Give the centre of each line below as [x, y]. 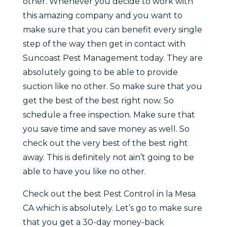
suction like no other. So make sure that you [112, 87]
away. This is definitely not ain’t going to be [108, 158]
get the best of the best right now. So [98, 101]
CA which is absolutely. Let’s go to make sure [112, 208]
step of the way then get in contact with [104, 44]
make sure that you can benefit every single [112, 30]
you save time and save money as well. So [106, 129]
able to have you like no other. [84, 172]
